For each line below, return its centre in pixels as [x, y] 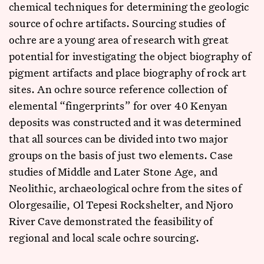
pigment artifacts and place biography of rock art [128, 72]
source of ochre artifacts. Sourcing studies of [117, 23]
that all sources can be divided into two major [119, 138]
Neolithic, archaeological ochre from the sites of [125, 188]
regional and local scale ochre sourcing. [104, 237]
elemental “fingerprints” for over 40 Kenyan [118, 105]
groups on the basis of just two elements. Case [121, 155]
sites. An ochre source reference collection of [118, 89]
